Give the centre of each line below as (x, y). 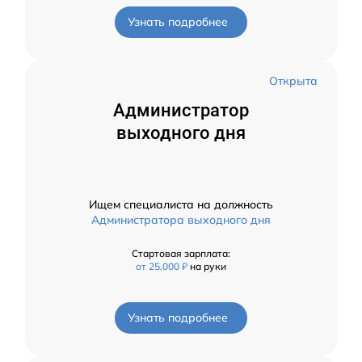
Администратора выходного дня (181, 219)
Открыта (293, 80)
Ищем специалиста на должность (181, 204)
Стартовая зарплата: (181, 253)
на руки (208, 266)
